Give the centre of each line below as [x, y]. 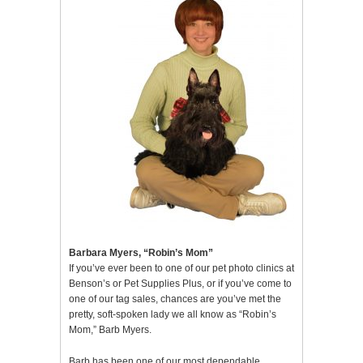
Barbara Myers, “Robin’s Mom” [141, 253]
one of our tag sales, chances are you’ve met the [175, 299]
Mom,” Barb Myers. [110, 330]
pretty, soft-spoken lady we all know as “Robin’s [173, 315]
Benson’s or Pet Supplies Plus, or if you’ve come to [180, 284]
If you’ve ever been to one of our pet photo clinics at [181, 269]
